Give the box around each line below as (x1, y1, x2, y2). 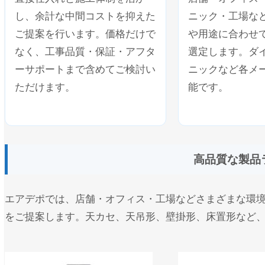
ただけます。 (15, 81, 75, 93)
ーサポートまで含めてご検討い (15, 63, 156, 75)
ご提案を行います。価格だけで (15, 28, 156, 40)
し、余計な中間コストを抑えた (15, 10, 156, 22)
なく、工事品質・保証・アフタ (15, 46, 156, 57)
